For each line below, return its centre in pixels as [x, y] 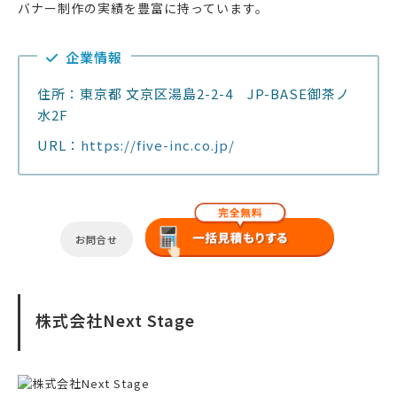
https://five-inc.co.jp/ [158, 145]
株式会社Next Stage [115, 320]
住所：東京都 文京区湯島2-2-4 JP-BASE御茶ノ [194, 94]
